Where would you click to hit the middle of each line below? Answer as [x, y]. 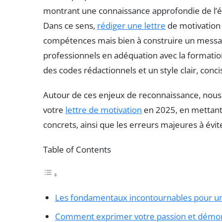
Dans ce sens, [70, 26]
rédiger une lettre [131, 26]
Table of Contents [77, 150]
